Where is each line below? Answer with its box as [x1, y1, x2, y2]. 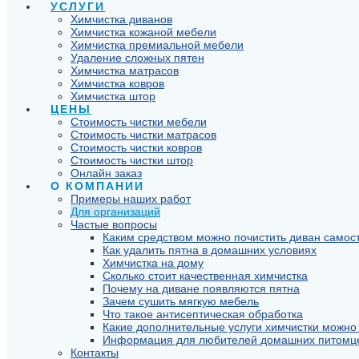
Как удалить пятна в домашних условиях [103, 244, 317, 256]
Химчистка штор [71, 90, 155, 103]
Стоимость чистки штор [71, 154, 193, 167]
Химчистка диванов [71, 13, 172, 26]
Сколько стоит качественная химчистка [103, 269, 308, 282]
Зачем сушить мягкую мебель [103, 295, 259, 308]
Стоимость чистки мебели [71, 115, 207, 128]
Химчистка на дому [103, 256, 204, 269]
